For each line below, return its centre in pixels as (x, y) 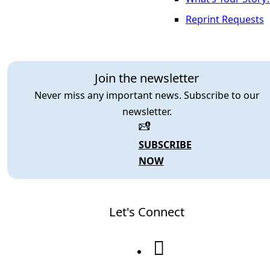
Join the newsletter (147, 78)
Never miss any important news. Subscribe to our (147, 96)
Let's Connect (147, 211)
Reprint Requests (224, 20)
